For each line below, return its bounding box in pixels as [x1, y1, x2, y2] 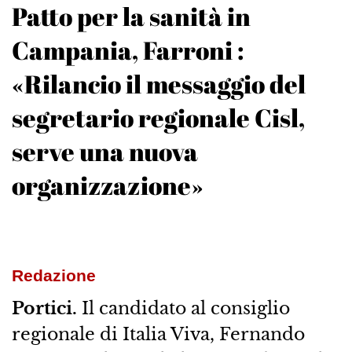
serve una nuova [11, 134, 198, 169]
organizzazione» [11, 168, 203, 203]
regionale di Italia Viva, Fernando [11, 323, 305, 346]
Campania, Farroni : [11, 33, 244, 68]
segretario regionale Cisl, [11, 101, 305, 135]
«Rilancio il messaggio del [11, 67, 306, 101]
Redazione [11, 266, 96, 285]
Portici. [11, 297, 82, 320]
